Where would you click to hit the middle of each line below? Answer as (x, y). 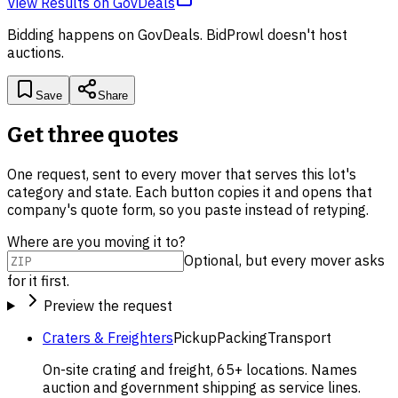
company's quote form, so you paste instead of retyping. (188, 209)
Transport (299, 337)
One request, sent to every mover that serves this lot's (182, 174)
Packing (242, 337)
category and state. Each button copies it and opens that (190, 191)
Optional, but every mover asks (284, 260)
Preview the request (107, 305)
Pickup (195, 337)
